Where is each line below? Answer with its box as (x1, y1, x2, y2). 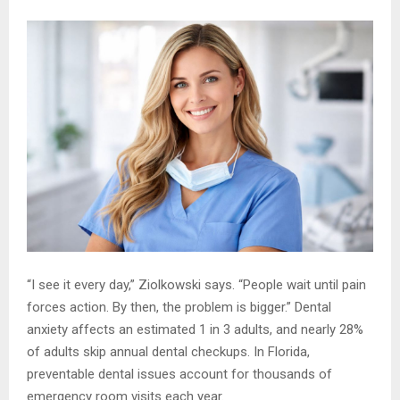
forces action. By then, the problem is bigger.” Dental (27, 298, 331, 315)
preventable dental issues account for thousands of (27, 365, 332, 382)
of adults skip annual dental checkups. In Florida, (27, 343, 310, 360)
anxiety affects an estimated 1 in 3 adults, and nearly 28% (27, 321, 363, 337)
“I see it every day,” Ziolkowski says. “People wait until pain (27, 276, 366, 293)
